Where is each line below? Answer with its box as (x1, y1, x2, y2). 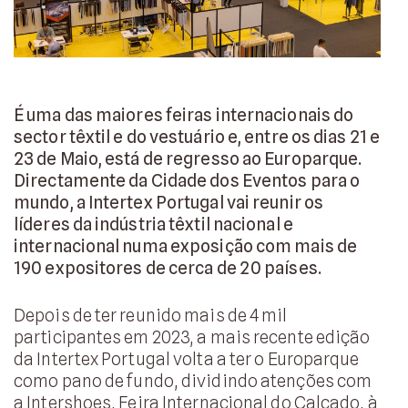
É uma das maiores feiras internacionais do (14, 104, 354, 125)
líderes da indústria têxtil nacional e (14, 213, 293, 234)
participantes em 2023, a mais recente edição (14, 327, 371, 348)
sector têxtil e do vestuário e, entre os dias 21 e (14, 126, 381, 147)
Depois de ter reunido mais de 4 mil (14, 305, 288, 326)
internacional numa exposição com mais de (14, 235, 358, 256)
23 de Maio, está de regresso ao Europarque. (14, 148, 362, 168)
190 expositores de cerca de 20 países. (14, 257, 321, 278)
